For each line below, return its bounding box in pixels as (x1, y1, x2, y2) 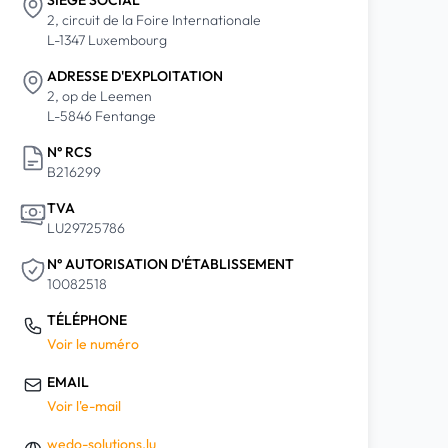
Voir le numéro (46, 335, 139, 353)
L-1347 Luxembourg (46, 31, 167, 49)
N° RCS (46, 143, 92, 161)
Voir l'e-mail (46, 397, 121, 415)
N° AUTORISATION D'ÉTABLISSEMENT (46, 255, 294, 273)
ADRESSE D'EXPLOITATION (46, 67, 223, 85)
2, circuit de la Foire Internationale (46, 11, 261, 29)
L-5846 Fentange (46, 107, 156, 125)
